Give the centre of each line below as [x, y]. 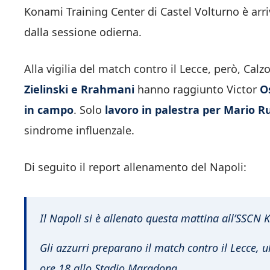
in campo [49, 110]
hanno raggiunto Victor [197, 89]
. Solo [89, 110]
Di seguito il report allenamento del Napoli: [135, 167]
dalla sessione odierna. [83, 32]
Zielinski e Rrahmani [79, 89]
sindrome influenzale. [79, 130]
